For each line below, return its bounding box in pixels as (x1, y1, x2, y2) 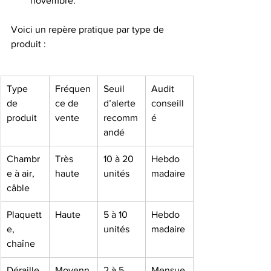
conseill (151, 98, 184, 108)
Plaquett (7, 209, 42, 220)
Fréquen (55, 83, 91, 94)
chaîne (7, 238, 35, 249)
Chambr (7, 154, 40, 164)
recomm (103, 113, 138, 123)
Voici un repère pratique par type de (11, 24, 166, 34)
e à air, (7, 168, 37, 178)
